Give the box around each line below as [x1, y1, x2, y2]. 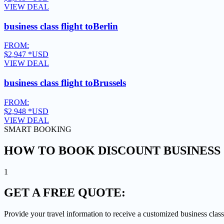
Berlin [93, 20, 118, 31]
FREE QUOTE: [43, 186, 125, 199]
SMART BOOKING [4, 124, 71, 133]
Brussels [93, 77, 126, 88]
